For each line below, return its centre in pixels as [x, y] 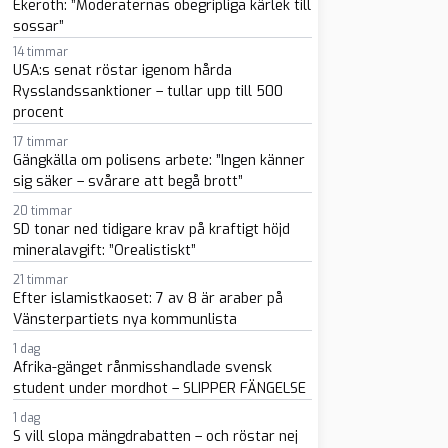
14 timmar [40, 52]
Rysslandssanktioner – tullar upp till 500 [147, 91]
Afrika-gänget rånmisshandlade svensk [142, 367]
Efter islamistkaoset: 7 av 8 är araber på [147, 298]
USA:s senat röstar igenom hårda [122, 70]
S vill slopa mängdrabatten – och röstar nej [155, 436]
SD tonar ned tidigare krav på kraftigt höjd [151, 229]
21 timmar [40, 280]
